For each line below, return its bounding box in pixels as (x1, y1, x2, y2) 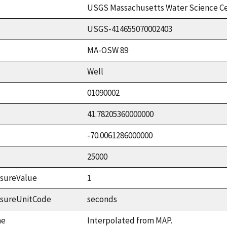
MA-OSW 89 (87, 44, 128, 56)
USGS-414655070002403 (87, 23, 172, 34)
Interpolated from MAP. (87, 214, 172, 226)
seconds (87, 193, 117, 205)
